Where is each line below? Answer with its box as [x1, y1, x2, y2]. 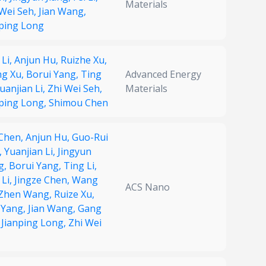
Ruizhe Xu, [61, 53, 107, 67]
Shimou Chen [49, 96, 108, 110]
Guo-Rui [72, 131, 108, 144]
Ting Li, [64, 159, 97, 173]
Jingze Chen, [14, 173, 72, 187]
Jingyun [58, 145, 91, 159]
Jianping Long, [1, 216, 68, 230]
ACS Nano [125, 180, 170, 194]
